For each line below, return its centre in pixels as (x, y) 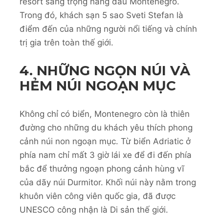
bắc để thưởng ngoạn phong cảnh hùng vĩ (102, 168)
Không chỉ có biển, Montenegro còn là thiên (105, 114)
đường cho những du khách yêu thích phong (106, 127)
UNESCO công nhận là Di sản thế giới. (94, 209)
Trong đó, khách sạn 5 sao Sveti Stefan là (101, 15)
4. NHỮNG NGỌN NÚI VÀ (105, 70)
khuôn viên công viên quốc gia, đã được (98, 196)
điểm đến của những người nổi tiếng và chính (108, 29)
